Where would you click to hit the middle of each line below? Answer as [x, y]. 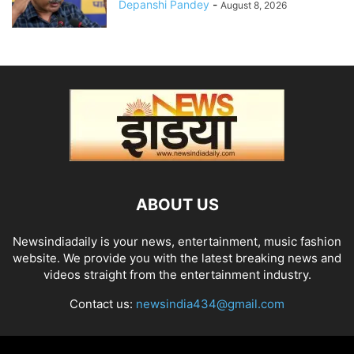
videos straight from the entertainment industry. [177, 275]
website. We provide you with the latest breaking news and [177, 258]
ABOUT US [177, 205]
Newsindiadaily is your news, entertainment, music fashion [177, 242]
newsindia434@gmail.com [210, 304]
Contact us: [103, 304]
